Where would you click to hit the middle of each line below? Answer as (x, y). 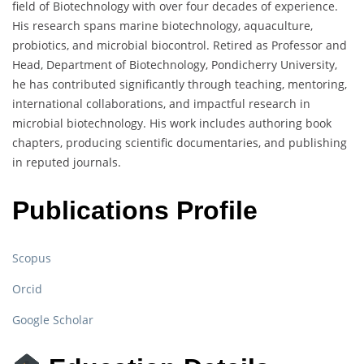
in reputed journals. (67, 162)
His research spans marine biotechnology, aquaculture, (162, 26)
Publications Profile (135, 210)
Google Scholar (53, 320)
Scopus (32, 258)
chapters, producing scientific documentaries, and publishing (180, 143)
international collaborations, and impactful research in (161, 104)
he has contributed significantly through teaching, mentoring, (180, 84)
